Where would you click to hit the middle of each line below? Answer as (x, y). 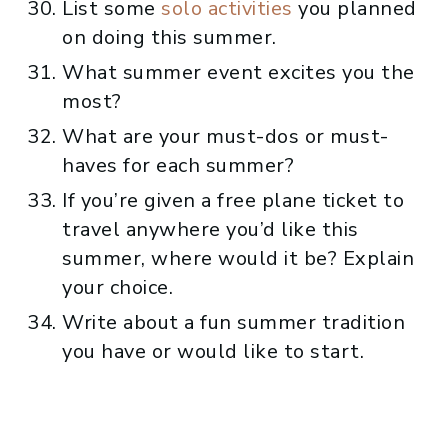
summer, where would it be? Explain (238, 258)
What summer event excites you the (238, 72)
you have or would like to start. (213, 351)
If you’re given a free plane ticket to (233, 200)
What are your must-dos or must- (225, 136)
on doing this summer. (169, 37)
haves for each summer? (178, 165)
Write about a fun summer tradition (233, 322)
